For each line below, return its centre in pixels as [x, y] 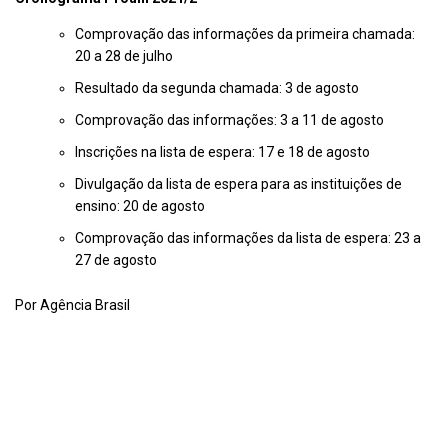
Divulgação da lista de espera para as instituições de [238, 184]
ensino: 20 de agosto [140, 206]
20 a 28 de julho [124, 56]
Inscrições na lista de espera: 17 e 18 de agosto [222, 152]
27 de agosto [116, 260]
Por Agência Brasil [72, 305]
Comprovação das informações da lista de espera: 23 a [248, 238]
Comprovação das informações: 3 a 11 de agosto [229, 120]
